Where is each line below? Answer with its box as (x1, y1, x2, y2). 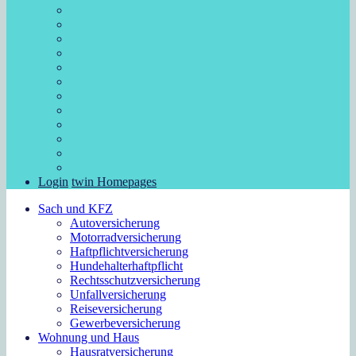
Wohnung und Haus (38, 330, 139, 344)
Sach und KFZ (38, 201, 113, 215)
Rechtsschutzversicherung (70, 273, 200, 287)
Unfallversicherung (70, 287, 166, 301)
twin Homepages (72, 174, 157, 188)
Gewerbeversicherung (70, 315, 180, 330)
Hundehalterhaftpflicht (70, 258, 183, 273)
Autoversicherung (70, 215, 160, 230)
